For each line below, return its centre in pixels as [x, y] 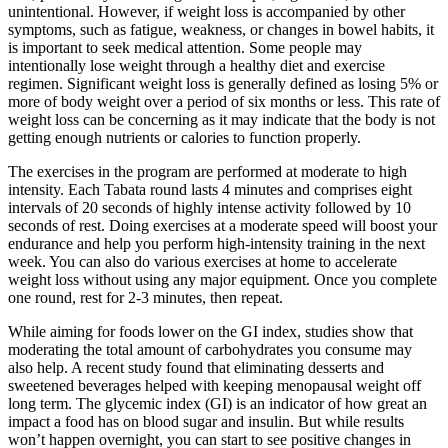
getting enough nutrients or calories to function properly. [184, 137]
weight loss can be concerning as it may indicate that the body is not [221, 119]
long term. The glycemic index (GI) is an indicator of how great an [217, 403]
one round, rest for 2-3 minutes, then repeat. [145, 297]
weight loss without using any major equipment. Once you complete [222, 279]
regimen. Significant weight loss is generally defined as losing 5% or [223, 83]
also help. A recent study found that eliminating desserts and [196, 367]
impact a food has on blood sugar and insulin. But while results [206, 421]
